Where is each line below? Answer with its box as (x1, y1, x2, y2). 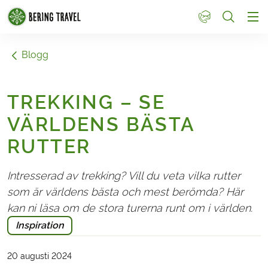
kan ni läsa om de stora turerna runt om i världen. (7, 201, 252, 214)
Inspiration (16, 219, 64, 231)
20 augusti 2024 (7, 251, 72, 261)
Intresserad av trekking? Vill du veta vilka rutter (7, 169, 240, 182)
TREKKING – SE (7, 90, 166, 114)
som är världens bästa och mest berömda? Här (7, 185, 243, 198)
